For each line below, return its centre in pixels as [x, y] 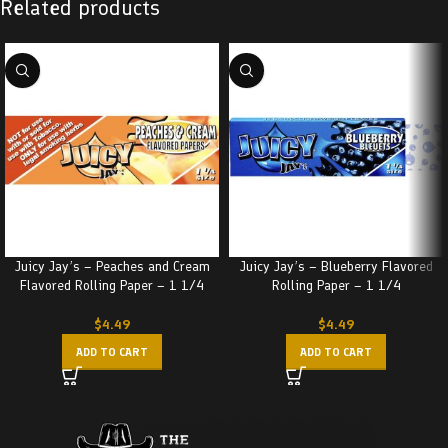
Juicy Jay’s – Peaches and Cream [112, 266]
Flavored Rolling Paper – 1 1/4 [112, 285]
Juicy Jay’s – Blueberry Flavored [336, 266]
